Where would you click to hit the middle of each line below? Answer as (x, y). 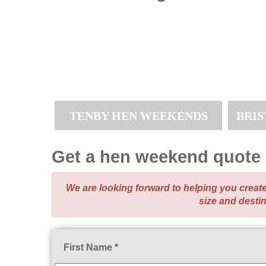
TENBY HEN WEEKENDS (138, 115)
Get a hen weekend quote (156, 156)
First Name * (91, 247)
